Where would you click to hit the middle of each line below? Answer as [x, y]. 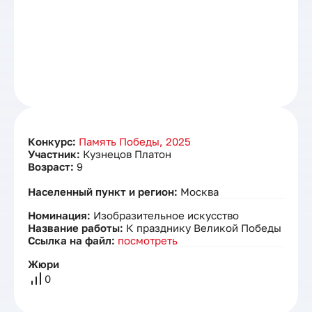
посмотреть [148, 240]
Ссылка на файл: [73, 240]
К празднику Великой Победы [204, 228]
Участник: [55, 154]
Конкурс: [53, 141]
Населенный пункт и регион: [104, 192]
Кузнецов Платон [127, 154]
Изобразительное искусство [166, 215]
